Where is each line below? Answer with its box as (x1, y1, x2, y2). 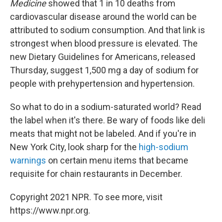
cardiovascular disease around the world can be (10, 11, 197, 22)
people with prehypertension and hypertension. (10, 78, 195, 89)
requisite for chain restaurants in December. (10, 168, 182, 179)
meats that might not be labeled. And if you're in (10, 128, 196, 139)
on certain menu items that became (48, 155, 188, 166)
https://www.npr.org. (10, 205, 90, 216)
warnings (10, 155, 48, 166)
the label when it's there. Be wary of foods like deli (10, 115, 205, 125)
